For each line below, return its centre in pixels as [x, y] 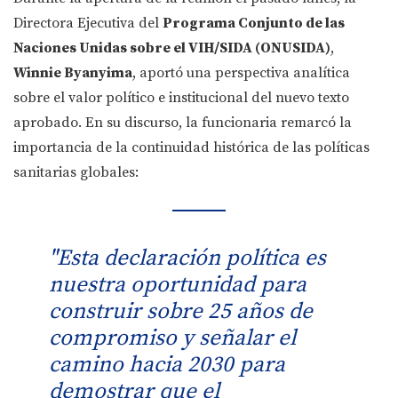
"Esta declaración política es [187, 259]
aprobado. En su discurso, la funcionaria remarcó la [183, 123]
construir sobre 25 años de [181, 312]
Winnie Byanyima [73, 73]
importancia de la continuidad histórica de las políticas [191, 148]
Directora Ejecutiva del [88, 24]
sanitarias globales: [76, 173]
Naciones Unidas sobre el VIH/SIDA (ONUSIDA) [172, 48]
